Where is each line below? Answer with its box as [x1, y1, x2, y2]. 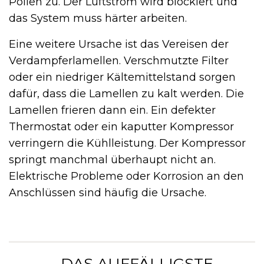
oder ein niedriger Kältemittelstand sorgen [9, 71, 236, 84]
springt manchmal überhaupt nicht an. [9, 153, 216, 167]
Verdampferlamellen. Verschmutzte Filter [9, 54, 229, 68]
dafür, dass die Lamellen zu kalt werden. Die [9, 87, 244, 101]
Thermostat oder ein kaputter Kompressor [9, 120, 234, 134]
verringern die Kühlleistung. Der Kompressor [9, 137, 246, 150]
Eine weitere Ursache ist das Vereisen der [9, 38, 229, 51]
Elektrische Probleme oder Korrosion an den [9, 170, 244, 183]
